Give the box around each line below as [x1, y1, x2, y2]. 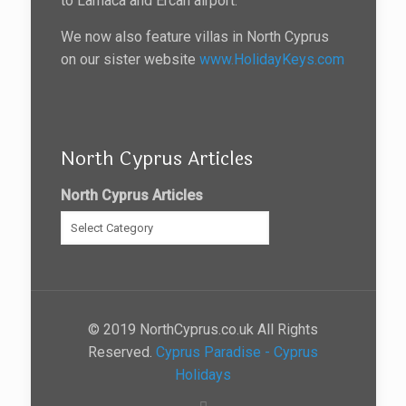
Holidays [175, 365, 231, 383]
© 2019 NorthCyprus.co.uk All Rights [88, 320, 318, 338]
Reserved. [88, 343, 156, 361]
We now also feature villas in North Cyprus [60, 27, 329, 45]
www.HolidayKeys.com [198, 50, 344, 68]
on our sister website [60, 50, 199, 68]
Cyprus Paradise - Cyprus [156, 343, 318, 361]
